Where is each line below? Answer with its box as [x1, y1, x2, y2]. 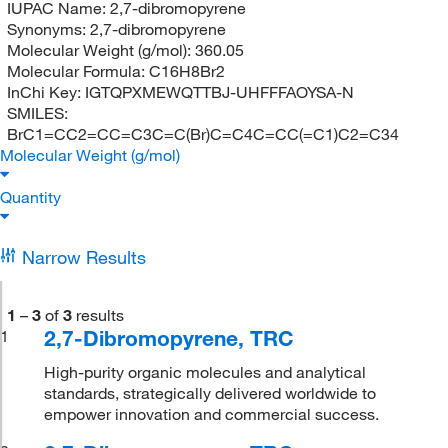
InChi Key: [6, 81, 85, 102]
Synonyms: [6, 18, 90, 39]
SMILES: [6, 102, 68, 123]
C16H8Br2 [148, 60, 225, 81]
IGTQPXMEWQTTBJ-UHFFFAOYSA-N [84, 81, 354, 102]
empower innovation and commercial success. [44, 403, 380, 424]
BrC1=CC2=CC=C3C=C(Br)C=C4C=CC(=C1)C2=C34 [6, 123, 399, 144]
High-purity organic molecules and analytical [44, 361, 367, 382]
